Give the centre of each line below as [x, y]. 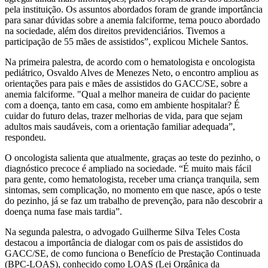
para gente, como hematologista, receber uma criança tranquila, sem [132, 179]
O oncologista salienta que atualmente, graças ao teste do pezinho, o [133, 157]
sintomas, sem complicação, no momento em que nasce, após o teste [133, 190]
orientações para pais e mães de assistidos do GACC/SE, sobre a [126, 83]
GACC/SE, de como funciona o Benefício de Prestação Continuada [133, 253]
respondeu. [25, 137]
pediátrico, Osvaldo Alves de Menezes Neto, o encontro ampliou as [132, 72]
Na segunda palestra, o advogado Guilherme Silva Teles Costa [122, 232]
